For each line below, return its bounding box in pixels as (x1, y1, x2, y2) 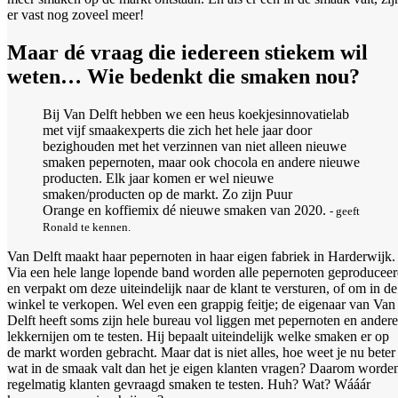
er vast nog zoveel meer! (7, 6, 144, 22)
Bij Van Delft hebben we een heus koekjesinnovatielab (43, 106, 349, 122)
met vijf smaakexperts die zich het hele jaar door (43, 122, 312, 138)
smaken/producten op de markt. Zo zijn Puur (43, 186, 292, 202)
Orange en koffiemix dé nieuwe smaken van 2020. (43, 202, 330, 218)
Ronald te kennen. (43, 219, 131, 234)
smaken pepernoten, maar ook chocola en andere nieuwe (43, 154, 360, 170)
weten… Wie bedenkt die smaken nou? (7, 64, 360, 88)
